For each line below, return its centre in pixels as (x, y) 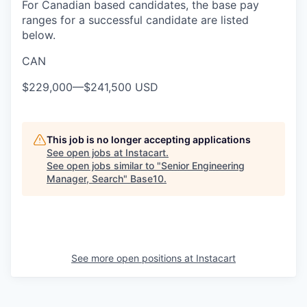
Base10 (147, 179)
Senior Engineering (203, 165)
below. (39, 35)
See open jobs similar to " (104, 165)
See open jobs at (86, 152)
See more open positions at (134, 258)
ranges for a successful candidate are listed (135, 20)
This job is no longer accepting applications (149, 139)
